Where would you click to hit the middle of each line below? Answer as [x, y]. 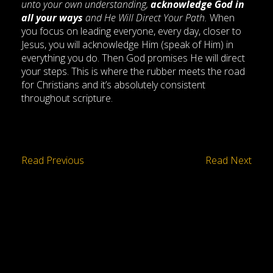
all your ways [52, 18]
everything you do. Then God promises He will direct [133, 58]
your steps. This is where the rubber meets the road [133, 71]
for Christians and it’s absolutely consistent [113, 85]
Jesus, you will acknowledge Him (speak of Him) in [127, 44]
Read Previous [53, 160]
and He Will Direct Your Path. [145, 18]
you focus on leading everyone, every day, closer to [131, 31]
